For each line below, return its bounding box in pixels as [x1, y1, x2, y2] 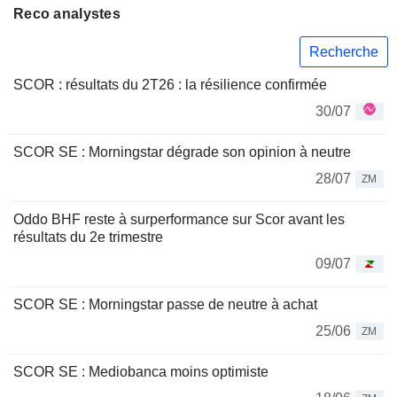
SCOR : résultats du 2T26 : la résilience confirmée [13, 77, 327, 93]
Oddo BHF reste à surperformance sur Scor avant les [13, 212, 345, 228]
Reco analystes [13, 6, 121, 21]
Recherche [309, 43, 378, 59]
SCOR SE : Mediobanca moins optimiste [13, 364, 269, 380]
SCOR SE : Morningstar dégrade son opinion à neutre [13, 144, 351, 160]
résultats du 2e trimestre [13, 230, 163, 245]
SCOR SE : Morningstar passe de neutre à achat [13, 297, 317, 313]
